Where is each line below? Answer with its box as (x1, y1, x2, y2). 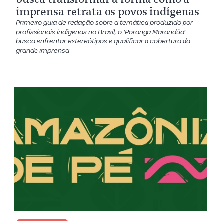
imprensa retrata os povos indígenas (16, 4, 200, 18)
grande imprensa (16, 45, 70, 55)
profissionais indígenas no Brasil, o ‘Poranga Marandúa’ (16, 27, 186, 37)
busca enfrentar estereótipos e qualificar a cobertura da (16, 36, 191, 46)
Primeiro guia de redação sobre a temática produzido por (16, 17, 193, 27)
